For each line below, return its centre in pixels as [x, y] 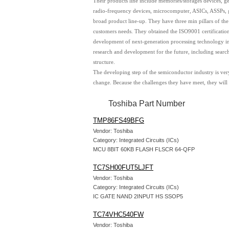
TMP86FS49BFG [119, 120]
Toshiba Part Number [147, 104]
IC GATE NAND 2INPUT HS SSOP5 [138, 196]
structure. [104, 62]
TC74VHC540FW [118, 214]
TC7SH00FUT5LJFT [123, 167]
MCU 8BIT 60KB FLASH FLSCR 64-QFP [144, 149]
